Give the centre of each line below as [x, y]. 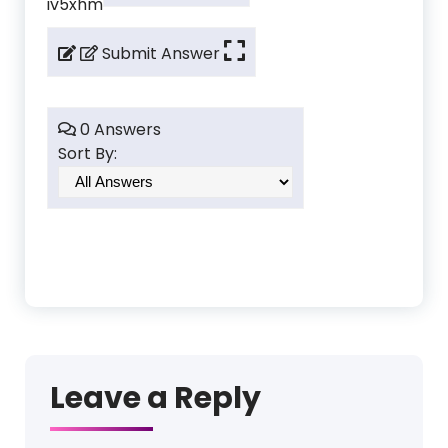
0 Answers [118, 130]
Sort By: [87, 154]
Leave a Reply [155, 398]
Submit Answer [159, 54]
